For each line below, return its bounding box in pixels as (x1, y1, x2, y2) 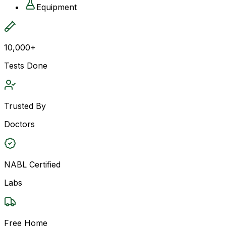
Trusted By (4, 100, 46, 111)
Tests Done (4, 60, 47, 71)
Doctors (4, 119, 35, 129)
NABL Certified (4, 159, 61, 169)
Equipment (36, 2, 77, 12)
